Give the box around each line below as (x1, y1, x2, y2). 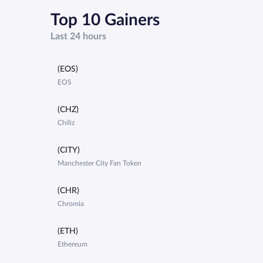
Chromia (58, 200, 84, 208)
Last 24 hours (50, 32, 106, 42)
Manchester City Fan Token (58, 160, 141, 167)
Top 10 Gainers (50, 12, 160, 29)
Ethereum (58, 241, 87, 248)
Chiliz (58, 119, 75, 127)
